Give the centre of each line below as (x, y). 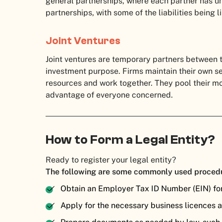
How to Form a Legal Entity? (130, 140)
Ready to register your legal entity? (113, 160)
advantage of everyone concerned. (110, 95)
